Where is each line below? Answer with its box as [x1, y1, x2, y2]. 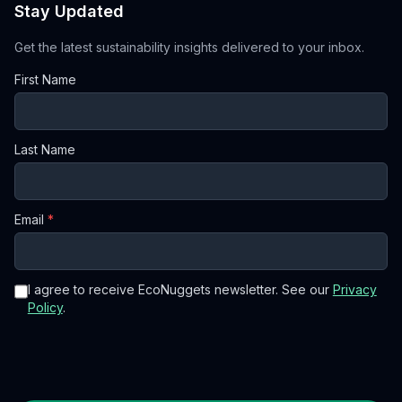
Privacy [332, 282, 377, 298]
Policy [27, 300, 63, 316]
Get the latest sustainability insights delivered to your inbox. [14, 39, 364, 56]
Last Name [14, 142, 75, 158]
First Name [14, 72, 76, 88]
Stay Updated [14, 2, 124, 22]
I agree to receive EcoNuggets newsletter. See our [27, 282, 329, 298]
